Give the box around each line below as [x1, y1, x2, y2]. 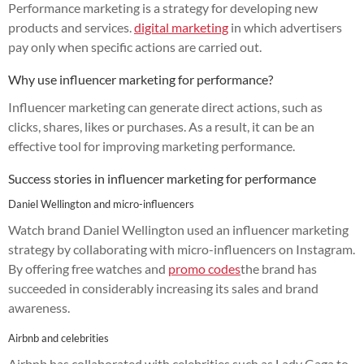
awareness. [8, 299, 70, 315]
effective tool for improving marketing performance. [8, 137, 295, 154]
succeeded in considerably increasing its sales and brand [8, 279, 318, 296]
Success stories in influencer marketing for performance [8, 170, 316, 186]
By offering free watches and [8, 260, 168, 276]
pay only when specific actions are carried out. [8, 38, 262, 54]
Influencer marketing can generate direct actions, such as [8, 98, 323, 115]
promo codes [168, 260, 240, 276]
